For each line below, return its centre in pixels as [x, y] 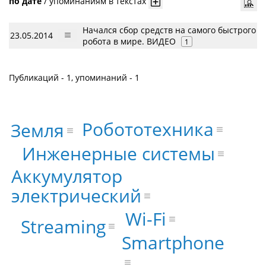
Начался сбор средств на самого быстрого [169, 30]
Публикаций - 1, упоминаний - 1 [74, 77]
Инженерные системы [118, 153]
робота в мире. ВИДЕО [129, 41]
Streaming [63, 226]
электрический [76, 195]
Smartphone [173, 242]
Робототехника [148, 129]
